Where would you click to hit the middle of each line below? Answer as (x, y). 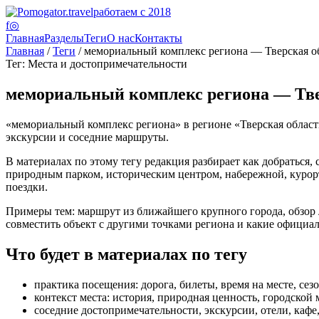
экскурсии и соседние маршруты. (87, 137)
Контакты (158, 38)
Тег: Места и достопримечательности (96, 64)
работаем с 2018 (132, 12)
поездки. (27, 187)
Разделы (64, 38)
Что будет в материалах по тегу (126, 254)
